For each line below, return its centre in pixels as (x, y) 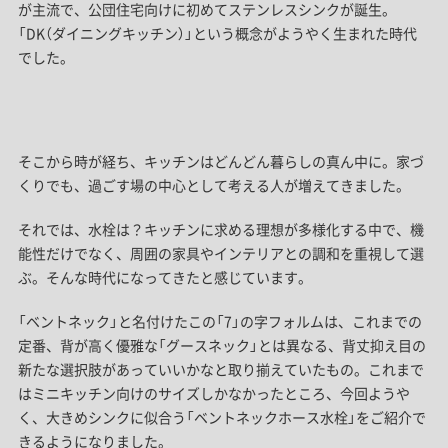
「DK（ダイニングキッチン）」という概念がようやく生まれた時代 (217, 33)
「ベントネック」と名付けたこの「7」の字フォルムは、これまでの (219, 321)
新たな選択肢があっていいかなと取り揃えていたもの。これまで (220, 369)
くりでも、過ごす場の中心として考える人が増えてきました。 (213, 185)
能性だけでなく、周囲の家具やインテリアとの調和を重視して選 (220, 253)
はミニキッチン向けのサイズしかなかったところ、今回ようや (213, 393)
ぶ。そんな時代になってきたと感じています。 (164, 277)
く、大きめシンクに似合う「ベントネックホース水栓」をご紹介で (221, 417)
